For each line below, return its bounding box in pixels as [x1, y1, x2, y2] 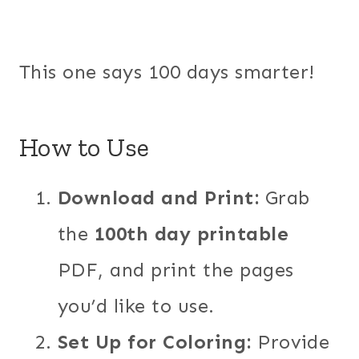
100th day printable [94, 221, 289, 245]
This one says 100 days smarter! [19, 59, 315, 83]
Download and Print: [58, 185, 260, 209]
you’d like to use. [58, 293, 215, 317]
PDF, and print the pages [58, 257, 294, 281]
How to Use [19, 131, 150, 163]
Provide [251, 329, 330, 353]
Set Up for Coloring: [58, 329, 252, 353]
